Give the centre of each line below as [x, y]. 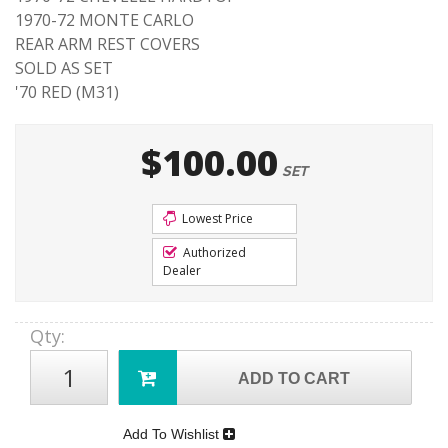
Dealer [181, 270]
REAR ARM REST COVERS [107, 44]
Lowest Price [215, 218]
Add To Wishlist [173, 434]
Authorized [212, 252]
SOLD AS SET [64, 68]
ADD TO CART [294, 378]
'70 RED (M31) [67, 92]
